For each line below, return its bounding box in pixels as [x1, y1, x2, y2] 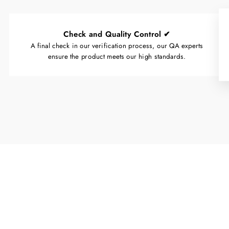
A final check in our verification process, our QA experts [30, 40, 203, 51]
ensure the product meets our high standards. [48, 51, 186, 61]
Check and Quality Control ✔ [63, 28, 171, 40]
